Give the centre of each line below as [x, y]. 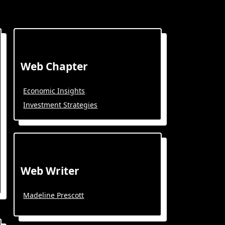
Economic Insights [54, 91]
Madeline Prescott [54, 195]
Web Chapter [54, 66]
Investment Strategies [61, 105]
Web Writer [50, 171]
